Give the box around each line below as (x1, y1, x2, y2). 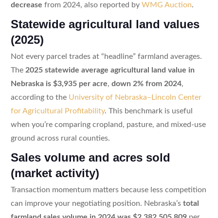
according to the (10, 93, 69, 101)
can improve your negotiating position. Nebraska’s (10, 199, 183, 207)
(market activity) (10, 166, 99, 180)
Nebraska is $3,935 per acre (10, 79, 108, 88)
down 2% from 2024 (111, 79, 182, 88)
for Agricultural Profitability (10, 107, 105, 115)
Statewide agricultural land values (10, 17, 200, 31)
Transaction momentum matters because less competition (10, 185, 206, 194)
